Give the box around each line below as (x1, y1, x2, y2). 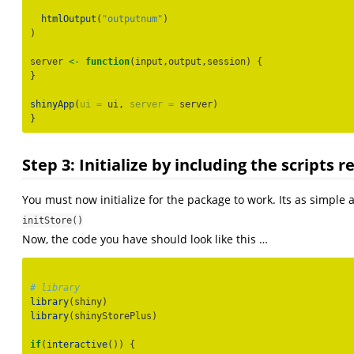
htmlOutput (41, 13, 96, 24)
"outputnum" (102, 13, 163, 24)
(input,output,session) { (130, 55, 262, 67)
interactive (47, 339, 107, 351)
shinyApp (30, 98, 74, 110)
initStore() (22, 215, 83, 227)
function (85, 55, 130, 67)
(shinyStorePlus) (69, 311, 157, 322)
